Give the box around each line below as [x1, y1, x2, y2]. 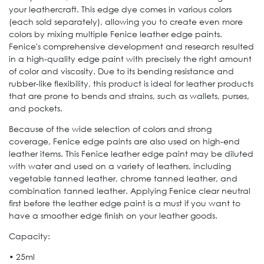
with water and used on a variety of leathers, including [9, 160, 231, 171]
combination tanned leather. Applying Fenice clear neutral [9, 184, 250, 196]
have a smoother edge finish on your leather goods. [9, 209, 217, 221]
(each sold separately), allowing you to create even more [9, 15, 243, 27]
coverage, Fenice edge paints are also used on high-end [9, 135, 240, 147]
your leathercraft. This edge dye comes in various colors [9, 3, 232, 15]
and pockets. [9, 102, 65, 114]
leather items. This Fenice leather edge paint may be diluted [9, 147, 253, 159]
